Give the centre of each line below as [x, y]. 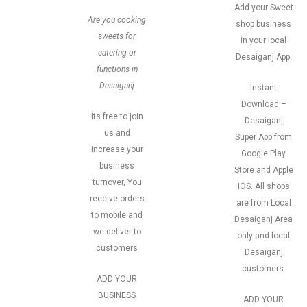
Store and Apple [263, 170]
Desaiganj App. [263, 57]
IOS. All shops [263, 186]
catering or [117, 53]
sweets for [117, 36]
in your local [263, 40]
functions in [117, 69]
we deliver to [117, 232]
